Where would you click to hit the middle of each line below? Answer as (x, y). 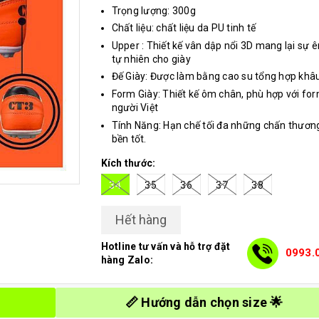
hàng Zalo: (127, 260)
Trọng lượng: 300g (153, 10)
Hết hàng (141, 220)
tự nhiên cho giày (151, 59)
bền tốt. (129, 138)
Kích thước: (128, 163)
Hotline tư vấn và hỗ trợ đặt (166, 246)
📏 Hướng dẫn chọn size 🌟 (204, 302)
